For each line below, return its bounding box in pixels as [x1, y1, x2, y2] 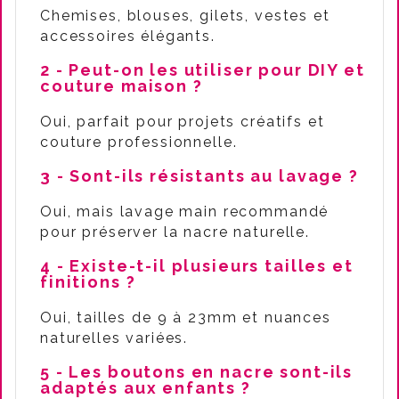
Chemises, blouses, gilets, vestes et [40, 7, 330, 24]
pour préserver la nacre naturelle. [40, 224, 310, 240]
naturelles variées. [40, 330, 189, 346]
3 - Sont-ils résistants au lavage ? [40, 167, 359, 185]
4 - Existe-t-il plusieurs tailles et [40, 256, 354, 275]
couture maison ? [40, 77, 203, 95]
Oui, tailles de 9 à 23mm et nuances [40, 309, 331, 326]
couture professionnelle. [40, 134, 238, 151]
